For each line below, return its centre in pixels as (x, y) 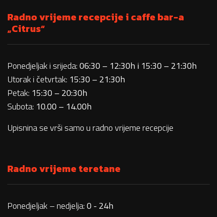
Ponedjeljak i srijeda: (43, 66)
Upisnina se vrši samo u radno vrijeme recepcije (90, 128)
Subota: (22, 106)
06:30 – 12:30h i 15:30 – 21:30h (138, 66)
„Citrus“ (26, 29)
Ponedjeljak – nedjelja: (47, 206)
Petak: (19, 93)
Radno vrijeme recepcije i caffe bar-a (96, 17)
